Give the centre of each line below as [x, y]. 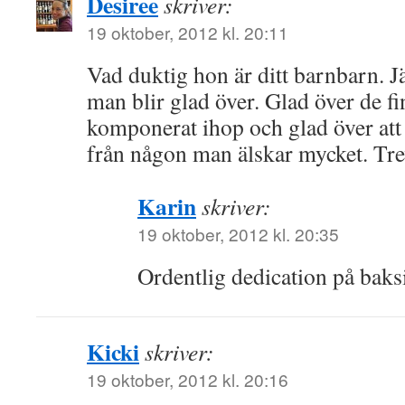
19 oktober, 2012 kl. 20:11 [188, 32]
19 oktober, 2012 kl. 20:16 [188, 379]
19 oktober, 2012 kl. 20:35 [238, 233]
